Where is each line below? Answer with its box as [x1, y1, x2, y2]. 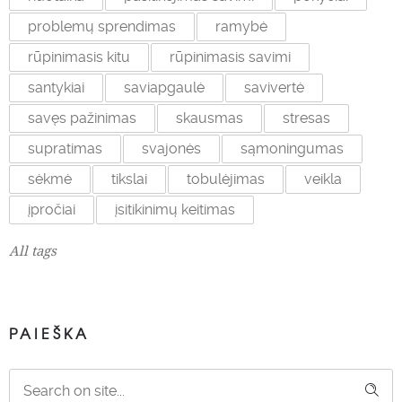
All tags [9, 241, 57, 260]
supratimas [28, 140, 102, 158]
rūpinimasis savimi [170, 48, 291, 66]
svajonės [142, 140, 201, 158]
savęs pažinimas [28, 109, 136, 127]
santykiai [28, 79, 84, 97]
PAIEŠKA [9, 322, 90, 345]
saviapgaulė [124, 79, 205, 97]
